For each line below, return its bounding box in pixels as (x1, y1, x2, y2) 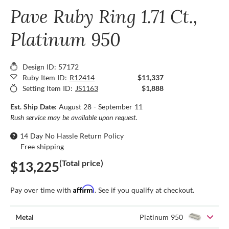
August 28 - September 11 (59, 102, 143, 111)
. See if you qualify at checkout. (95, 185, 194, 194)
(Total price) (59, 157, 103, 168)
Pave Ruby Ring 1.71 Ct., (10, 4, 197, 28)
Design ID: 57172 (22, 62, 79, 71)
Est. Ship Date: (10, 102, 59, 111)
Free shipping (20, 142, 64, 151)
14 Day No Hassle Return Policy (20, 131, 124, 140)
